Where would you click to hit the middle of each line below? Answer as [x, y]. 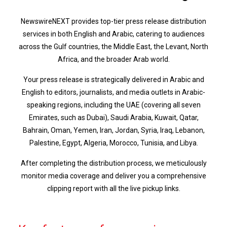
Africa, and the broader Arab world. [113, 59]
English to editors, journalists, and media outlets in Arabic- [113, 92]
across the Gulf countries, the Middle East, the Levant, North [113, 47]
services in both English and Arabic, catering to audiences [113, 34]
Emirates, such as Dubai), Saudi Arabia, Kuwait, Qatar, [113, 118]
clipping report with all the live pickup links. [113, 188]
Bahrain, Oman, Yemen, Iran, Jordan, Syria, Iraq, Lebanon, [113, 130]
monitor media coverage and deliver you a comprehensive [113, 176]
